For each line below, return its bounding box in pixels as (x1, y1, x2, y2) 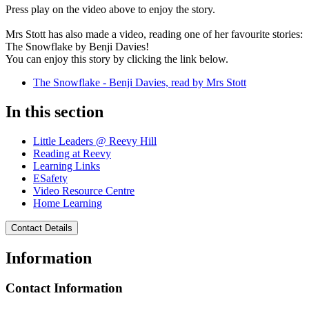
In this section (6, 102, 103, 121)
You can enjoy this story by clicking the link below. (6, 52, 228, 65)
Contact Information (6, 281, 123, 296)
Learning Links (33, 159, 100, 172)
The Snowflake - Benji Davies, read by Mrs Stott (33, 76, 246, 88)
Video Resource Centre (33, 184, 134, 197)
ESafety (33, 172, 68, 184)
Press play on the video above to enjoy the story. (6, 3, 215, 15)
